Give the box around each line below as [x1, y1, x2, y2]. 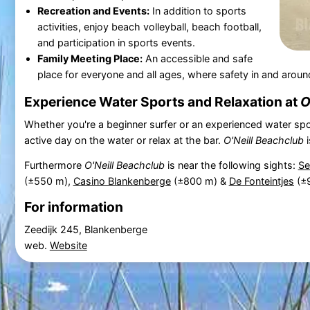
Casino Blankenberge [73, 174, 171, 187]
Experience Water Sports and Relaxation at [24, 93, 300, 111]
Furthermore [24, 158, 84, 171]
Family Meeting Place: [37, 52, 143, 64]
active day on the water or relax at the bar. [24, 134, 224, 146]
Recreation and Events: [37, 4, 149, 17]
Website [49, 239, 87, 251]
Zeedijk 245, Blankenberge [24, 223, 147, 235]
